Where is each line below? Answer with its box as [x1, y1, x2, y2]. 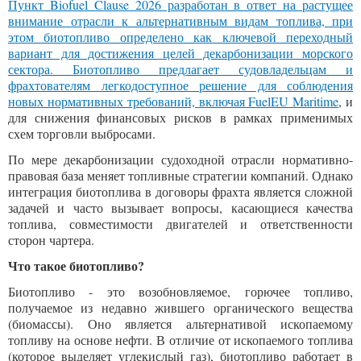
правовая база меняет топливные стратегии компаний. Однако [8, 167, 353, 184]
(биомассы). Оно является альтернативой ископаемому [8, 315, 353, 332]
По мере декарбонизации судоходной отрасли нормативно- [8, 151, 353, 168]
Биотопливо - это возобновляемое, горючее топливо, [8, 283, 353, 300]
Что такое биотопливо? [8, 256, 144, 275]
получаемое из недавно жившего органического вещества [8, 299, 353, 316]
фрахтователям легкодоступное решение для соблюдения [8, 77, 353, 93]
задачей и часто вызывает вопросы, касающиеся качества [8, 199, 353, 216]
